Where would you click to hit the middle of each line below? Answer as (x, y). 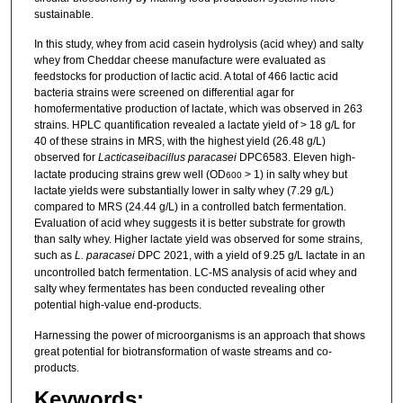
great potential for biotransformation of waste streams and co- (183, 351)
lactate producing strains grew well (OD (130, 175)
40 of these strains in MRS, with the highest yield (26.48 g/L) (179, 142)
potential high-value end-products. (117, 305)
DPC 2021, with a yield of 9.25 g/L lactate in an (250, 256)
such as (54, 256)
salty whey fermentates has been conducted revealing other (179, 289)
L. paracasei (104, 256)
